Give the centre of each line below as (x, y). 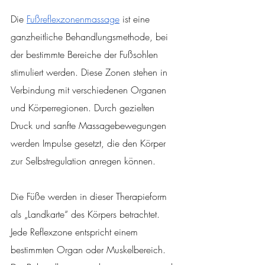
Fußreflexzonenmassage (73, 19)
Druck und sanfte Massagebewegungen (90, 125)
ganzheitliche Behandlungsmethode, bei (91, 36)
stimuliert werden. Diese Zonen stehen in (91, 72)
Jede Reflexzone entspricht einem (76, 232)
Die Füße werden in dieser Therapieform (90, 196)
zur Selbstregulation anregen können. (83, 161)
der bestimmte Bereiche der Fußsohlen (86, 54)
